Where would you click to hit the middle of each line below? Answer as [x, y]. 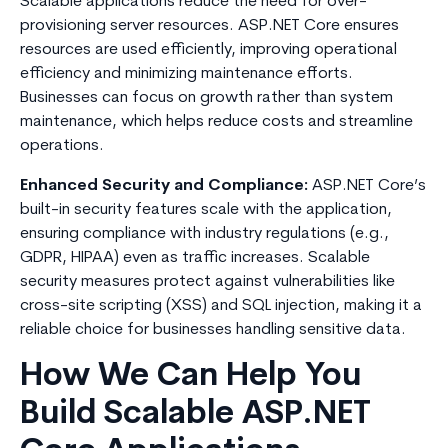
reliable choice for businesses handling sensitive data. [213, 330]
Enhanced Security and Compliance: [164, 186]
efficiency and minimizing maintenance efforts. [186, 74]
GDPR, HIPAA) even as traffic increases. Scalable [195, 258]
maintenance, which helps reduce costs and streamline [216, 122]
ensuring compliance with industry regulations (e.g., [204, 234]
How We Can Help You [190, 377]
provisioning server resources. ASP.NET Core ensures [209, 26]
